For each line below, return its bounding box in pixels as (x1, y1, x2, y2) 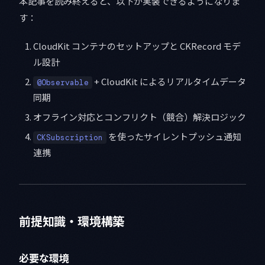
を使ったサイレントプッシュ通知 (106, 130, 241, 143)
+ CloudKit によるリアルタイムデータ (92, 75, 246, 88)
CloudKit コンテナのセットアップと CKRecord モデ (33, 40, 241, 53)
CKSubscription (37, 132, 103, 143)
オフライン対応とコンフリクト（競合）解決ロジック (33, 111, 246, 124)
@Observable (37, 77, 89, 88)
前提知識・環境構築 (19, 212, 125, 230)
